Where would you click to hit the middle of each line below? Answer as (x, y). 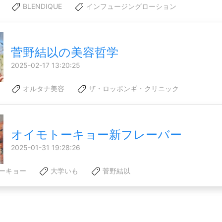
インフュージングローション (130, 6)
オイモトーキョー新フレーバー (96, 135)
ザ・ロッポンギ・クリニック (133, 89)
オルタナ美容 (43, 89)
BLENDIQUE (41, 6)
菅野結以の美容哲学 (65, 53)
